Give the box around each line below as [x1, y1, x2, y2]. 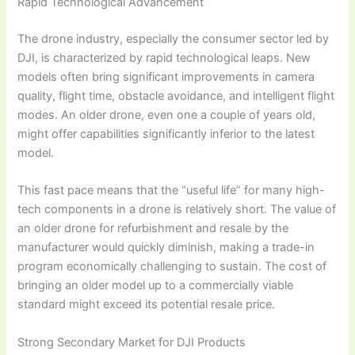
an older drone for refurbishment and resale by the [17, 221, 289, 236]
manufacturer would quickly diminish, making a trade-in [17, 240, 315, 255]
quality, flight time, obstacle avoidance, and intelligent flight [17, 88, 335, 103]
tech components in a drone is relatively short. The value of [17, 202, 337, 217]
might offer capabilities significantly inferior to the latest [17, 126, 315, 141]
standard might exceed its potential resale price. [17, 297, 276, 312]
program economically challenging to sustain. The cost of [17, 259, 327, 274]
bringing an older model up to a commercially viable [17, 278, 294, 293]
